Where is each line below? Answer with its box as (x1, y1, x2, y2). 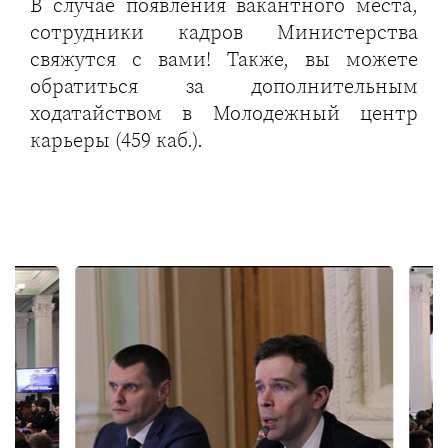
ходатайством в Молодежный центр (30, 99, 418, 127)
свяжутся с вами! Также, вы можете (30, 45, 418, 73)
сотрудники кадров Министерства (30, 18, 418, 46)
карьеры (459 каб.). (30, 126, 203, 154)
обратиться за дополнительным (30, 72, 418, 100)
